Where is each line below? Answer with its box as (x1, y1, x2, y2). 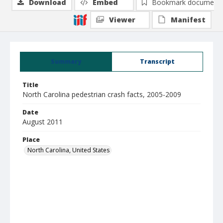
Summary (51, 57, 81, 66)
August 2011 (22, 117, 63, 126)
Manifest (171, 15, 206, 24)
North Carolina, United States (27, 146, 110, 154)
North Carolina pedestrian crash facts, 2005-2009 (22, 90, 181, 99)
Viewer (109, 15, 135, 24)
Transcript (140, 57, 175, 66)
